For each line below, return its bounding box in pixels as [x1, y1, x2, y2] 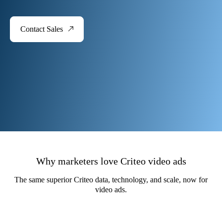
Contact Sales [20, 25, 63, 33]
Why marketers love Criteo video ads [36, 156, 186, 166]
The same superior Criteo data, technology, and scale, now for [14, 175, 208, 184]
